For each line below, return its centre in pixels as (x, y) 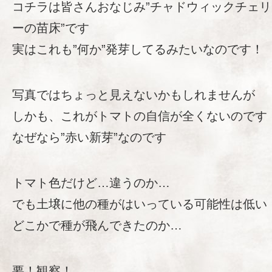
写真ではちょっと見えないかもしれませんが (134, 95)
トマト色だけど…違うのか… (91, 183)
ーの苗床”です (51, 28)
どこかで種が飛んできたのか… (97, 225)
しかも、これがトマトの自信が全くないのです (140, 116)
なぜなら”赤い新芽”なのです (89, 137)
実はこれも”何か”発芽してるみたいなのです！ (138, 49)
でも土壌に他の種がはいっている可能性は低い (140, 204)
